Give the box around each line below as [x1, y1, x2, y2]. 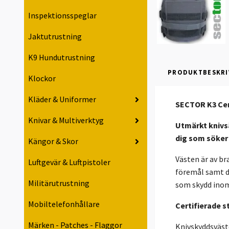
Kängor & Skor [28, 136, 78, 147]
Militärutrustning [28, 178, 89, 189]
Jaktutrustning [28, 31, 82, 42]
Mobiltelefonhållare [28, 199, 100, 210]
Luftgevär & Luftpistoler [28, 157, 110, 168]
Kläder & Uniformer [28, 94, 96, 105]
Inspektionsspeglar [28, 10, 97, 21]
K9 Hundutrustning [28, 52, 95, 63]
